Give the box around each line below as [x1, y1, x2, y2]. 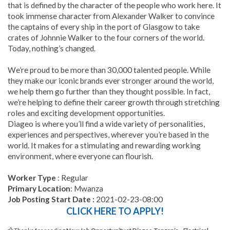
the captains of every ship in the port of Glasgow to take [8, 22, 200, 31]
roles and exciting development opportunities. [8, 108, 165, 118]
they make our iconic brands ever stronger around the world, [8, 75, 214, 85]
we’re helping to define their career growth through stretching [8, 97, 220, 107]
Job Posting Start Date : [8, 194, 94, 204]
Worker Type [8, 172, 56, 182]
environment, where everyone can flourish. [8, 151, 153, 161]
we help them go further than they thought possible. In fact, [8, 86, 210, 96]
